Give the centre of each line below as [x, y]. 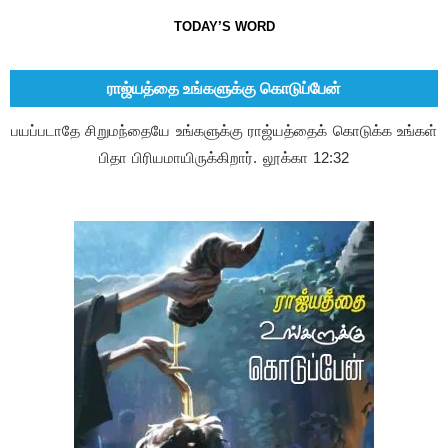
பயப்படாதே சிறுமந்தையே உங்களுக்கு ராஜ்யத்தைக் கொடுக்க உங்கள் [224, 130]
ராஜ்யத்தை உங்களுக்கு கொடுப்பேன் [224, 88]
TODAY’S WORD [224, 26]
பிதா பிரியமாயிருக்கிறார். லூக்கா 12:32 [224, 157]
